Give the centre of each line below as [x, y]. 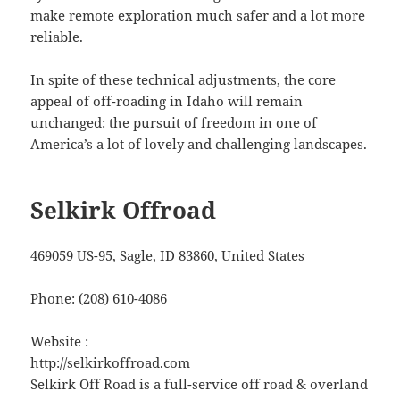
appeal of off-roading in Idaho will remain [167, 101]
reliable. [57, 37]
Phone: [55, 299]
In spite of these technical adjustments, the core [183, 80]
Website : [60, 342]
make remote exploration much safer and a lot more [198, 16]
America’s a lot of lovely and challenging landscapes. [199, 144]
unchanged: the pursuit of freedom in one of [174, 123]
